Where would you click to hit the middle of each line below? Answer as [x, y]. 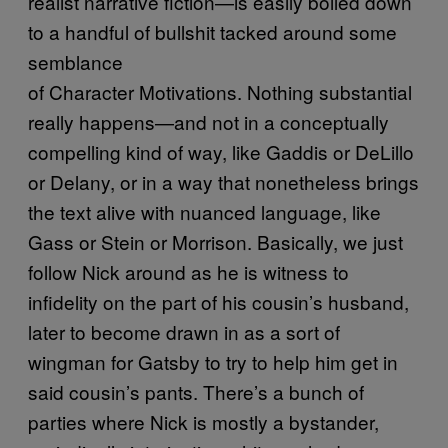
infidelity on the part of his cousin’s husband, [218, 301]
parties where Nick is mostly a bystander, [203, 421]
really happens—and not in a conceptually [208, 121]
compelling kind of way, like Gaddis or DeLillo [221, 151]
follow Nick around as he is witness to [188, 271]
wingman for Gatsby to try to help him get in [213, 361]
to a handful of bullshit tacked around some [212, 31]
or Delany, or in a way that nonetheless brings [223, 181]
